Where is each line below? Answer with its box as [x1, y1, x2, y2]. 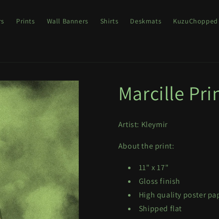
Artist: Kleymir [118, 119, 168, 130]
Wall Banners [46, 16, 88, 25]
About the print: [118, 141, 175, 151]
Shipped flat [138, 203, 182, 214]
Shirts [100, 16, 119, 25]
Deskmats [130, 16, 162, 25]
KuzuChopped [173, 16, 218, 25]
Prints [16, 16, 35, 25]
